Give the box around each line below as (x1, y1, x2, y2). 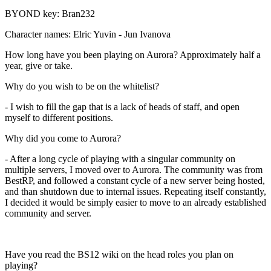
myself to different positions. (5, 112, 113, 123)
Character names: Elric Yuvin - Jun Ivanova (5, 28, 171, 39)
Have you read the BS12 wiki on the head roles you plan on (5, 249, 233, 260)
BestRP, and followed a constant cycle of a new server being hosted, (5, 175, 265, 186)
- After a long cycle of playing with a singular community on (5, 153, 235, 164)
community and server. (5, 207, 91, 218)
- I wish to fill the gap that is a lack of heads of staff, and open (5, 101, 240, 112)
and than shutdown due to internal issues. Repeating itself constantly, (5, 186, 266, 197)
